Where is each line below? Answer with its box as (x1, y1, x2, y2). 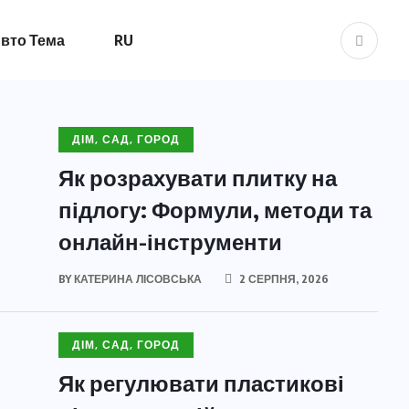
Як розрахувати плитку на (58, 163, 337, 191)
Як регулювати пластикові (58, 369, 344, 396)
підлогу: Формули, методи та (58, 195, 372, 223)
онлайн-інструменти (58, 227, 282, 255)
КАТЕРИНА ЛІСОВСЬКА (74, 272, 202, 286)
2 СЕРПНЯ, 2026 (236, 272, 329, 286)
